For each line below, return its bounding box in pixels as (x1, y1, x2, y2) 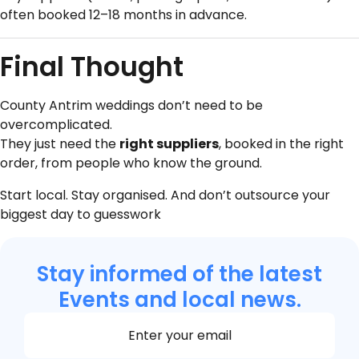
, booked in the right (219, 134, 344, 153)
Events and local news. (58, 284, 301, 314)
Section (23, 311, 71, 330)
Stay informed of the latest (37, 259, 322, 288)
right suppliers (119, 134, 219, 153)
